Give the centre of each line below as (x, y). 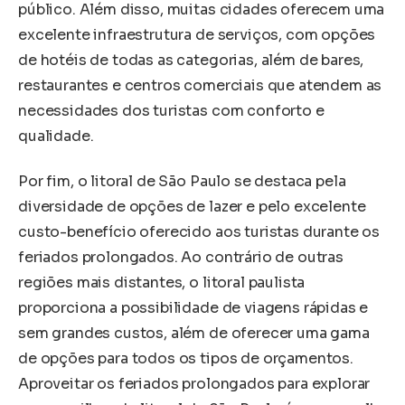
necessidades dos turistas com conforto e (171, 110)
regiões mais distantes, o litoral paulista (162, 282)
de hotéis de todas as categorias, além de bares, (191, 60)
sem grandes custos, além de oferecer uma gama (194, 333)
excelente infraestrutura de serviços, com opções (197, 34)
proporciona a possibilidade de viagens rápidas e (193, 307)
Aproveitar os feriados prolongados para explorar (194, 383)
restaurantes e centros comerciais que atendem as (200, 85)
